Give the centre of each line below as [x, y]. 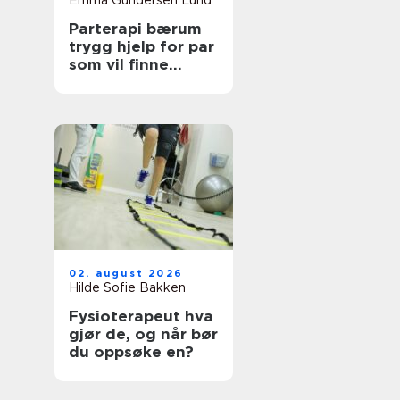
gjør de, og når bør [143, 334]
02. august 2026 [126, 273]
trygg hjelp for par [142, 46]
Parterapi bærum [135, 29]
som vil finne [119, 64]
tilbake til [106, 82]
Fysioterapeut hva [127, 316]
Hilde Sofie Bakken [127, 287]
